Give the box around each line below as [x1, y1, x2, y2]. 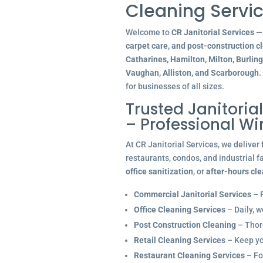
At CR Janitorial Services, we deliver [125, 140, 261, 149]
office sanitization [125, 167, 193, 176]
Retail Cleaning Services [133, 235, 225, 245]
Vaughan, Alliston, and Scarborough [125, 68, 259, 77]
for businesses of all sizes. [125, 82, 224, 91]
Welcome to [125, 28, 171, 37]
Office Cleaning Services [133, 205, 225, 214]
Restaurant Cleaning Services [133, 251, 245, 260]
